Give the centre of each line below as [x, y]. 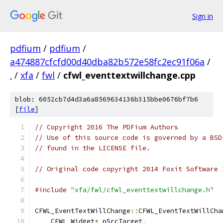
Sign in [203, 16]
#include [51, 190]
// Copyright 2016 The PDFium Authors [107, 127]
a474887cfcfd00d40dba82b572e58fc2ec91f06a [107, 62]
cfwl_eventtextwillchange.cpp [129, 75]
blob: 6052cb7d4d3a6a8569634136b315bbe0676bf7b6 [107, 99]
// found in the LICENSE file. [93, 148]
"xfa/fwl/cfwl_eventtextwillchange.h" [142, 190]
